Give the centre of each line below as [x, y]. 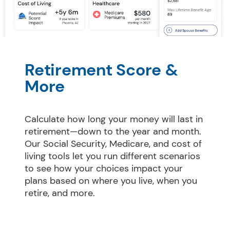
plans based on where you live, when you [111, 181]
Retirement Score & [101, 70]
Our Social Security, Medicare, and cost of [113, 144]
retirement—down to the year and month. [113, 132]
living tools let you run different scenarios [112, 156]
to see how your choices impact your [104, 169]
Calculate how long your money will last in [114, 119]
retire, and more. [60, 193]
